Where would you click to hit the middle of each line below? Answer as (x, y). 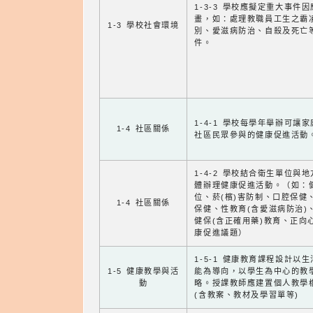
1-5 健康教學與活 (144, 271)
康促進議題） (221, 233)
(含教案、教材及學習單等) (247, 295)
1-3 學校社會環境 (144, 26)
